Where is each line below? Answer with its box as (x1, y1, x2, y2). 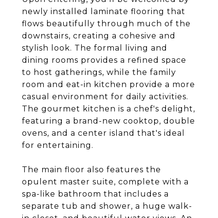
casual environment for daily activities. (22, 92, 188, 101)
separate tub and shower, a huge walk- (22, 201, 192, 211)
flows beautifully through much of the (22, 19, 191, 28)
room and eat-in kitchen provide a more (22, 80, 195, 89)
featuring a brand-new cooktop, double (22, 116, 195, 126)
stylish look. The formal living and (22, 43, 167, 53)
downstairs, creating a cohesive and (22, 31, 176, 40)
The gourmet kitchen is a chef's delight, (22, 104, 195, 113)
